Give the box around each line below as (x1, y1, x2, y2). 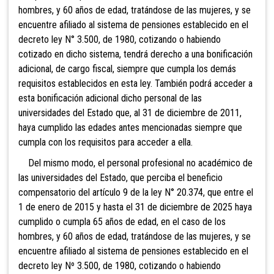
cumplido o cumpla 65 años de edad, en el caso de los (18, 216, 226, 228)
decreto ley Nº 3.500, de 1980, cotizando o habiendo (18, 260, 221, 272)
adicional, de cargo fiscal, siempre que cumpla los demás (18, 63, 236, 75)
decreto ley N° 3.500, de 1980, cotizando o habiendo (18, 34, 221, 46)
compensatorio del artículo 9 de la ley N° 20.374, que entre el (18, 187, 253, 199)
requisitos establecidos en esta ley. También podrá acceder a (18, 78, 253, 90)
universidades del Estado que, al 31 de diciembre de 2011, (18, 107, 242, 119)
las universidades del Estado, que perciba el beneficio (18, 172, 223, 184)
